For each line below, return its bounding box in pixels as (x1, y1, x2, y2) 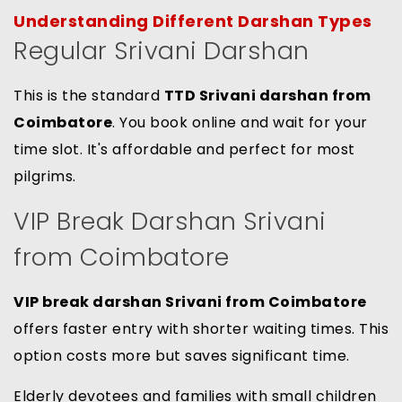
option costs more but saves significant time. (13, 345, 350, 367)
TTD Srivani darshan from (163, 85, 371, 107)
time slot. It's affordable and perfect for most (13, 139, 355, 161)
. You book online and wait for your (112, 112, 368, 134)
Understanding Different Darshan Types (13, 10, 372, 33)
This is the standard (13, 85, 164, 107)
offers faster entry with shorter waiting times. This (13, 319, 389, 340)
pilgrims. (13, 166, 76, 188)
